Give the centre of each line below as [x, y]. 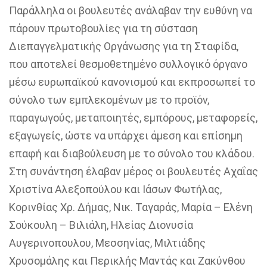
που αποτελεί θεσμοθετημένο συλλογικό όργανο [128, 64]
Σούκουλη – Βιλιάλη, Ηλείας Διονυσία [101, 225]
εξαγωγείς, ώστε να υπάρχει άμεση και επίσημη [126, 136]
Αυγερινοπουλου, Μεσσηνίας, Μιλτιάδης [107, 243]
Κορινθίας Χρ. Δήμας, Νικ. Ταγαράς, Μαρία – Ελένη [131, 207]
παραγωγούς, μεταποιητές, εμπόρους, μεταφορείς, [133, 118]
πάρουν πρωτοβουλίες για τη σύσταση [103, 28]
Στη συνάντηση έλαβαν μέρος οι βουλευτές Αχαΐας [133, 171]
